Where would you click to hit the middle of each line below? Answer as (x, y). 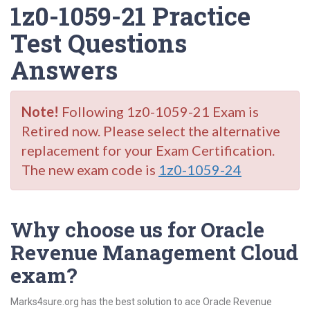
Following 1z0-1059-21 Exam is (159, 111)
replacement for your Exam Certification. (148, 150)
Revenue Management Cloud (154, 252)
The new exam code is (90, 170)
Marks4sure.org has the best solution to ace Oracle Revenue (141, 302)
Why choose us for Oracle (137, 229)
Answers (64, 70)
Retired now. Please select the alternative (151, 131)
